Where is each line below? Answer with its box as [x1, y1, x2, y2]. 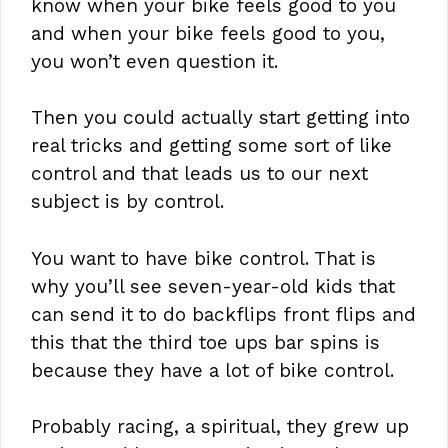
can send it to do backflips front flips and [31, 302, 416, 326]
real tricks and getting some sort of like [31, 134, 392, 158]
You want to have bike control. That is [31, 246, 376, 270]
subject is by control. [31, 190, 224, 214]
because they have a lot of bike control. [31, 358, 394, 382]
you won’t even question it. [31, 49, 278, 73]
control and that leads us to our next [31, 162, 368, 186]
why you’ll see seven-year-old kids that [31, 274, 395, 298]
